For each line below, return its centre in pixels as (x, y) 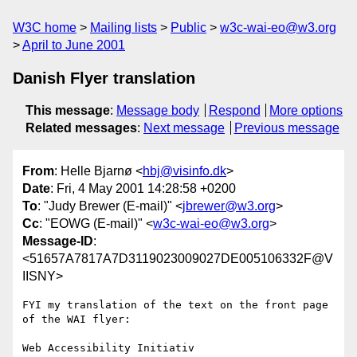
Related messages (81, 128)
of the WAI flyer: (76, 320)
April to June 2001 (74, 45)
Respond (234, 110)
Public (188, 27)
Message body (158, 110)
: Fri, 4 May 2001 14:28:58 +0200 (143, 189)
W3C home (45, 27)
